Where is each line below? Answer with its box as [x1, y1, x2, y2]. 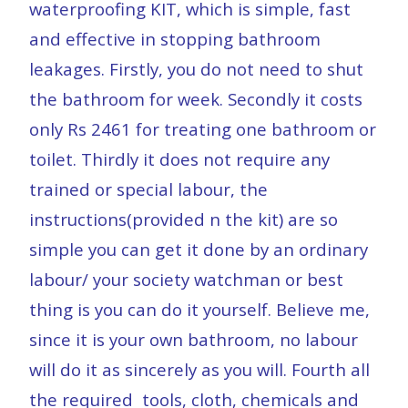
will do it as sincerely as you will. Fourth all [29, 358, 370, 381]
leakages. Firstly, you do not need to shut [29, 57, 363, 80]
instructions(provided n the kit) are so [29, 208, 338, 230]
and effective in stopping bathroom [29, 27, 321, 50]
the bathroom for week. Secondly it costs [29, 87, 362, 110]
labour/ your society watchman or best [29, 268, 343, 291]
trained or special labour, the [29, 178, 268, 200]
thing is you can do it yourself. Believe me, [29, 298, 370, 321]
